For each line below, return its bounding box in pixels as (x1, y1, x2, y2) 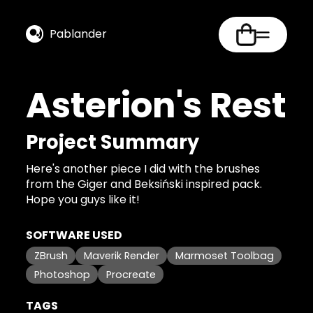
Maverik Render (83, 248, 159, 263)
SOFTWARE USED (26, 226, 123, 243)
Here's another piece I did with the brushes (26, 160, 261, 177)
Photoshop (34, 267, 90, 282)
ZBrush (34, 248, 68, 263)
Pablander (50, 25, 108, 42)
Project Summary (26, 129, 200, 156)
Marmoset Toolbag (175, 248, 274, 263)
